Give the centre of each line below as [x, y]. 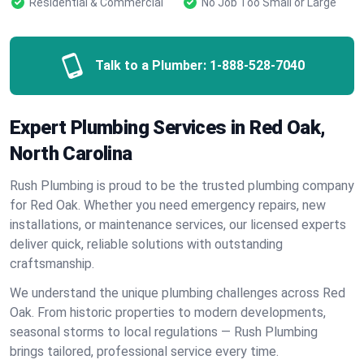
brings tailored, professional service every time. [144, 351]
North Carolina [71, 154]
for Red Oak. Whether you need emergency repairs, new [168, 205]
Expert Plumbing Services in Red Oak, [168, 128]
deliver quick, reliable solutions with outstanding [146, 244]
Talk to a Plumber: [151, 65]
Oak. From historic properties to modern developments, [168, 312]
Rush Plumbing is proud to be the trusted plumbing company [182, 186]
